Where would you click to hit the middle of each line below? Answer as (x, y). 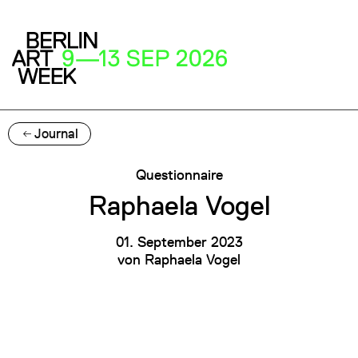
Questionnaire (179, 174)
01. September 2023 (179, 241)
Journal (56, 134)
